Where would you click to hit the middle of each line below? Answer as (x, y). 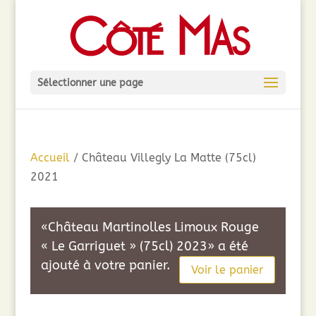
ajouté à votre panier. (105, 265)
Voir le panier (227, 269)
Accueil (50, 158)
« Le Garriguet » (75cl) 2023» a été (144, 246)
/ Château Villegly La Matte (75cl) (163, 158)
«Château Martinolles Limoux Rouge (150, 227)
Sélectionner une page (90, 83)
